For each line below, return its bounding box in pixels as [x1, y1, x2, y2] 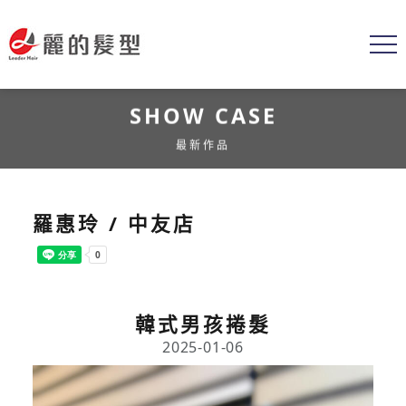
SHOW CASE [129, 101, 277, 130]
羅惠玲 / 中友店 [33, 209, 196, 237]
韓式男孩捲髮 [135, 311, 271, 338]
